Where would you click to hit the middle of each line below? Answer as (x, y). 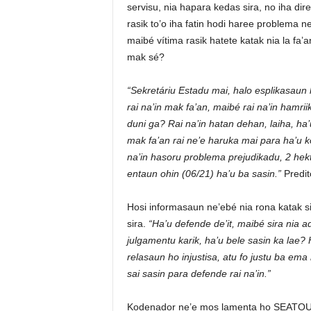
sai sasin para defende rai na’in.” (199, 274)
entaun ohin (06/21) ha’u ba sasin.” (205, 174)
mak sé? (145, 57)
